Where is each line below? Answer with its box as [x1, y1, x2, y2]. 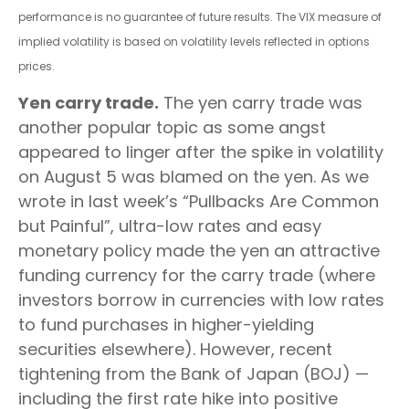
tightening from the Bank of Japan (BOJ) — [18, 362, 369, 385]
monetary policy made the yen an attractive [18, 238, 380, 262]
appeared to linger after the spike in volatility [18, 140, 383, 163]
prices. [18, 58, 55, 74]
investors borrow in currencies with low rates [18, 288, 384, 311]
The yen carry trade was [159, 90, 362, 114]
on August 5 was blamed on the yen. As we [18, 164, 369, 188]
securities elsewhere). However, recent [18, 337, 332, 361]
